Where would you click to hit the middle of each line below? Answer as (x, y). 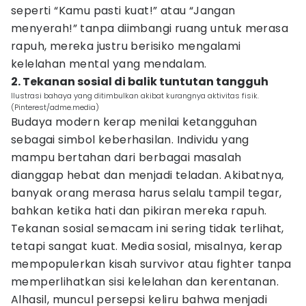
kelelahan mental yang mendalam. (109, 64)
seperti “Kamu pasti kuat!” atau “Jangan (123, 11)
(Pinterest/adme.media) (55, 107)
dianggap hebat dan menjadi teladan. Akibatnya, (148, 175)
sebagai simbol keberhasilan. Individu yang (130, 140)
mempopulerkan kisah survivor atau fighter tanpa (151, 264)
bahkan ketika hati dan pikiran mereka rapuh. (139, 211)
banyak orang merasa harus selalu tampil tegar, (147, 193)
